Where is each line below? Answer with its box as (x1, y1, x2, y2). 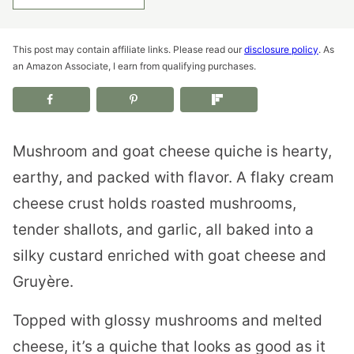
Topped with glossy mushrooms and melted (13, 311, 322, 330)
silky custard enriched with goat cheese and (13, 246, 326, 265)
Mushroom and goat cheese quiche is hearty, (13, 141, 332, 160)
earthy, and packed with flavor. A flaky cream (13, 168, 334, 186)
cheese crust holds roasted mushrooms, (13, 194, 296, 213)
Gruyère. (13, 272, 73, 291)
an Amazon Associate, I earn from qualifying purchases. (13, 60, 256, 72)
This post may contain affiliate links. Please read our (13, 43, 244, 55)
